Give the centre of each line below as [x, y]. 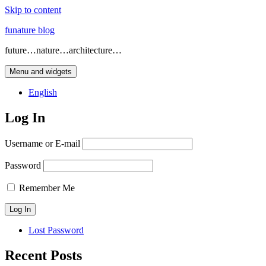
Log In [25, 117]
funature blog [30, 30]
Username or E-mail [42, 143]
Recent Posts [43, 255]
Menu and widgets [41, 72]
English [43, 92]
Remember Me [47, 188]
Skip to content [33, 10]
